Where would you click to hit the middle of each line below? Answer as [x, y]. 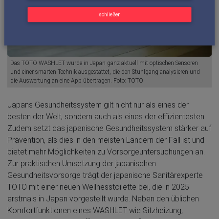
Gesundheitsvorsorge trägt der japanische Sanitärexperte [105, 175]
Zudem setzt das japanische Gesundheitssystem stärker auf [109, 129]
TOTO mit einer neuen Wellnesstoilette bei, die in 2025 [98, 187]
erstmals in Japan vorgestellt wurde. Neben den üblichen [103, 199]
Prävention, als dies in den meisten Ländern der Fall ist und [106, 140]
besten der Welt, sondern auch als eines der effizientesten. [107, 117]
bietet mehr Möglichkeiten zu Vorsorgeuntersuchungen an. [106, 152]
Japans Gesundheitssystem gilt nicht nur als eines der [98, 105]
